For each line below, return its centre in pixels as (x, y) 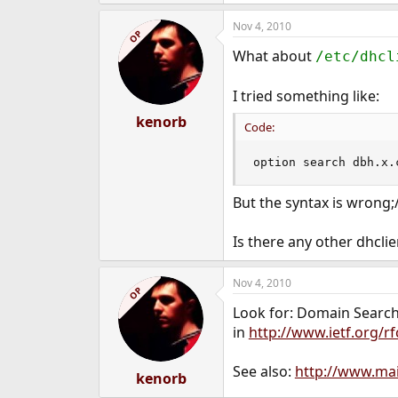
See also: (263, 371)
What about (274, 56)
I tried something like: (306, 96)
